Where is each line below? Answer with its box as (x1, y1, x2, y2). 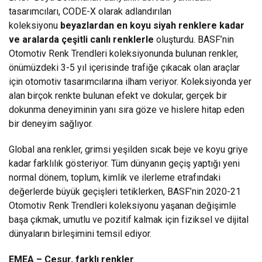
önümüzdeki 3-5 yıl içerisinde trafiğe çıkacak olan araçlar (9, 61, 240, 73)
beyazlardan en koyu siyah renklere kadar (60, 19, 244, 31)
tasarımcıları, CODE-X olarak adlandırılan (9, 5, 171, 17)
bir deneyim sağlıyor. (9, 118, 93, 129)
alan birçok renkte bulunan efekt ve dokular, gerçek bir (9, 89, 227, 101)
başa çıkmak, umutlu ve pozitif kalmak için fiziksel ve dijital (9, 213, 249, 225)
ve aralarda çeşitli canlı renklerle (9, 33, 156, 45)
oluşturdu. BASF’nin (156, 33, 234, 45)
